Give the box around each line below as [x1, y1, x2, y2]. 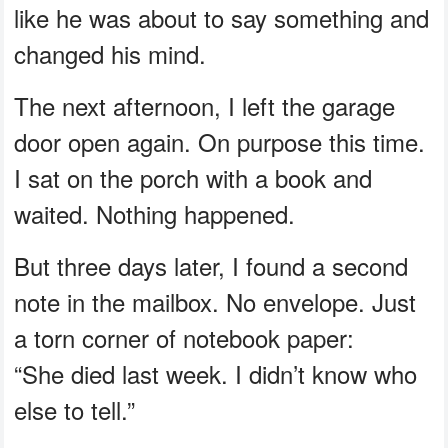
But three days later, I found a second [14, 248, 409, 284]
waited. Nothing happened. [14, 196, 296, 232]
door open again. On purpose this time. [14, 124, 426, 160]
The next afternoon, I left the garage [14, 88, 396, 124]
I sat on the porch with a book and [14, 160, 373, 196]
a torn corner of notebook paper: [14, 320, 355, 356]
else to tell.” [14, 392, 136, 428]
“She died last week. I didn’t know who [14, 356, 418, 392]
